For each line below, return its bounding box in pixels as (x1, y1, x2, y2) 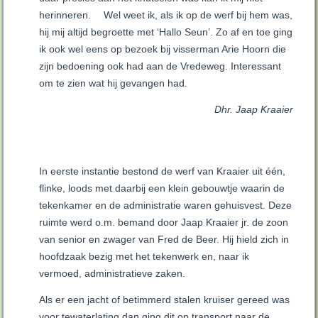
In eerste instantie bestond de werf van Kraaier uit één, (39, 165, 286, 177)
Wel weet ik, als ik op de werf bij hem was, (104, 9, 293, 21)
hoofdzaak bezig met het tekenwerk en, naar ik (39, 251, 250, 263)
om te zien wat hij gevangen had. (39, 77, 188, 89)
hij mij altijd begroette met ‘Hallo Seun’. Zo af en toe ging (39, 26, 293, 38)
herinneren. (39, 9, 94, 21)
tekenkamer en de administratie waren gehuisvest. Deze (39, 199, 292, 212)
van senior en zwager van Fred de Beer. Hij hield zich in (39, 234, 290, 246)
